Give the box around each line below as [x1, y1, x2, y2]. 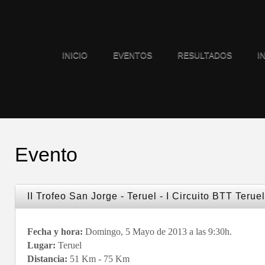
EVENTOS [113, 50, 152, 60]
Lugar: [27, 240, 56, 250]
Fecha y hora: [27, 227, 83, 237]
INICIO [62, 50, 88, 60]
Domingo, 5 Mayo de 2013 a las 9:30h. [83, 227, 232, 237]
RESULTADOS [177, 50, 232, 60]
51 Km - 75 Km [67, 254, 130, 264]
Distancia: [27, 254, 67, 264]
